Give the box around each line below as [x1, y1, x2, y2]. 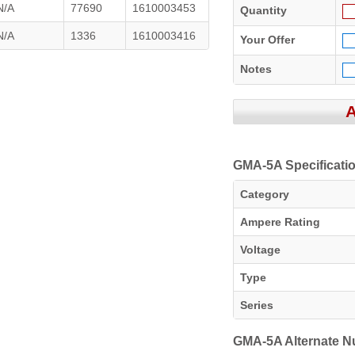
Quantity [240, 4, 287, 17]
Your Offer [240, 33, 295, 46]
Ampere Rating [240, 216, 320, 228]
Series [240, 299, 273, 311]
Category [240, 188, 289, 200]
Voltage [240, 243, 281, 256]
